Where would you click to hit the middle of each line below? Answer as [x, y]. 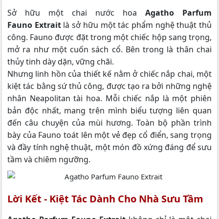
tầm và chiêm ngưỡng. [49, 159]
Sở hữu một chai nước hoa [76, 12]
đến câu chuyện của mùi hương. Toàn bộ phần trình [109, 122]
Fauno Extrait [34, 25]
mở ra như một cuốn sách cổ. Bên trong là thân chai [109, 49]
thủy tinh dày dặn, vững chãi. [61, 61]
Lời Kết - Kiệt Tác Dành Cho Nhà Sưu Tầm [105, 198]
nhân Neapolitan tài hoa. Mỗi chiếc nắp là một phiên [109, 98]
